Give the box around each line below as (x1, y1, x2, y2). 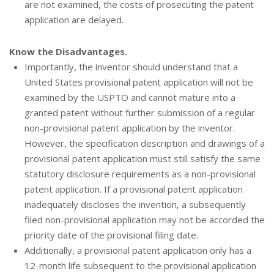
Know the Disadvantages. (9, 45, 127, 57)
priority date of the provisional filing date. (24, 228, 198, 241)
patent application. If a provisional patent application (24, 182, 243, 195)
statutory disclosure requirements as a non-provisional (24, 167, 256, 180)
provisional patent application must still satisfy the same (24, 152, 261, 165)
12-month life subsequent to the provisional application (24, 259, 256, 272)
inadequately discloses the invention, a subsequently (24, 198, 246, 210)
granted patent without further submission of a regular (24, 106, 255, 119)
